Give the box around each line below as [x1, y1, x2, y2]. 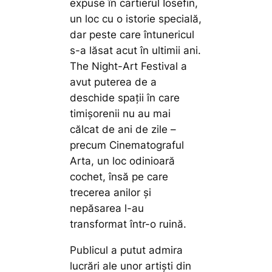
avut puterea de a [70, 76, 157, 89]
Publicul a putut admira [70, 243, 183, 256]
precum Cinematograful [70, 139, 185, 152]
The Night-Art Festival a [70, 60, 188, 73]
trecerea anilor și [70, 186, 152, 199]
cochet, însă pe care [70, 171, 169, 183]
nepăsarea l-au [70, 202, 144, 215]
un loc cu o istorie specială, [70, 13, 202, 25]
